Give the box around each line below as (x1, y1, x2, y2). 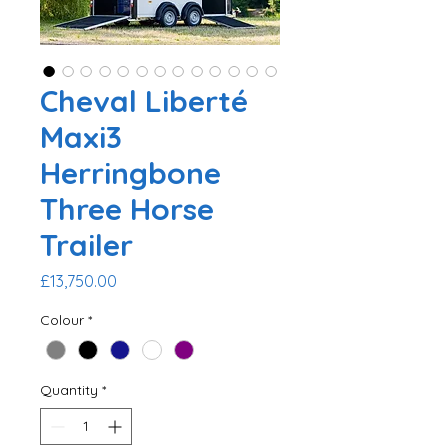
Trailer (40, 225, 133, 264)
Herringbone (40, 153, 221, 192)
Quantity (40, 381, 98, 400)
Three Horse (40, 189, 214, 228)
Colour (40, 310, 84, 329)
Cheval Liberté (40, 81, 248, 120)
